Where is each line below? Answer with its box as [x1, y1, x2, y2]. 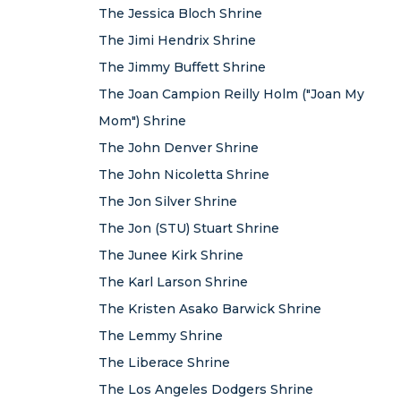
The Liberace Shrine [98, 354, 230, 371]
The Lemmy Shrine [98, 328, 223, 344]
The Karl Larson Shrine [98, 274, 248, 290]
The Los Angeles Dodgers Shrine [98, 381, 313, 397]
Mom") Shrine [98, 113, 186, 129]
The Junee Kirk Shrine [98, 247, 243, 263]
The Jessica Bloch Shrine [98, 5, 262, 21]
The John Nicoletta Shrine [98, 166, 269, 183]
